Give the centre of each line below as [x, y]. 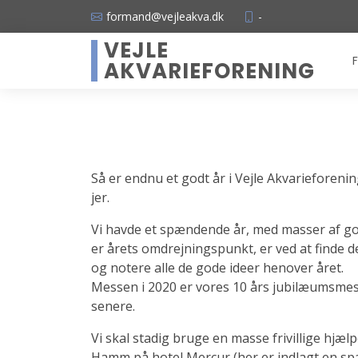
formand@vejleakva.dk [165, 16]
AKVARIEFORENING [209, 71]
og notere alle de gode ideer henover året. [219, 268]
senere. [113, 306]
